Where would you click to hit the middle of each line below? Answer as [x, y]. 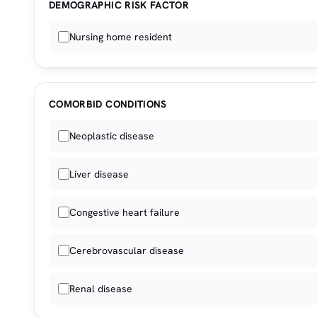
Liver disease [99, 174]
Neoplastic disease [112, 136]
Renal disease [101, 289]
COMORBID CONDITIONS [108, 104]
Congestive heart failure [125, 212]
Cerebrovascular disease [127, 250]
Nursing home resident [121, 37]
